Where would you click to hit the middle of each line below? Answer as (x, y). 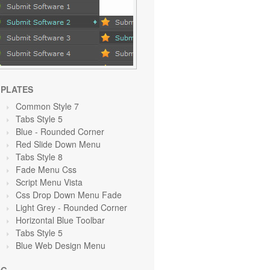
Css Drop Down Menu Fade (69, 195)
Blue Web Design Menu (61, 245)
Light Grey (37, 207)
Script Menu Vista (49, 182)
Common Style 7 (47, 106)
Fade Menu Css (46, 169)
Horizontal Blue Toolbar (60, 220)
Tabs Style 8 (39, 157)
